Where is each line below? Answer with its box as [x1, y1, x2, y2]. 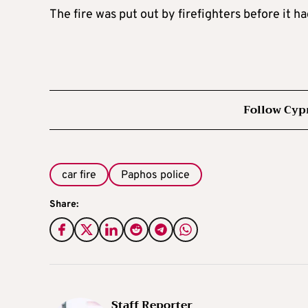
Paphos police [121, 168, 190, 182]
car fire [62, 168, 96, 182]
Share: [49, 199, 78, 211]
